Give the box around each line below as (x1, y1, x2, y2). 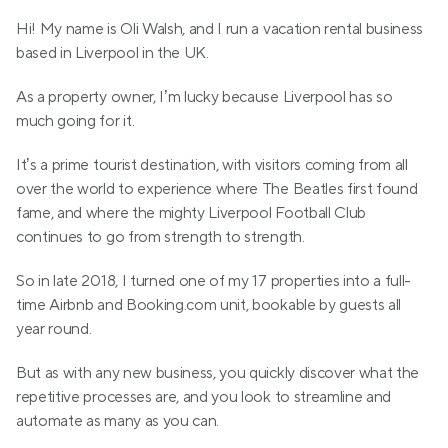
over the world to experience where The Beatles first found (16, 179, 418, 199)
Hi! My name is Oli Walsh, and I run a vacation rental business (16, 19, 424, 39)
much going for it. (16, 111, 135, 131)
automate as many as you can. (16, 411, 220, 431)
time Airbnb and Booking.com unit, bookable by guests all (16, 295, 402, 315)
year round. (16, 319, 92, 339)
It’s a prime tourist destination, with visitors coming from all (16, 155, 408, 175)
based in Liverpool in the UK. (16, 43, 209, 63)
